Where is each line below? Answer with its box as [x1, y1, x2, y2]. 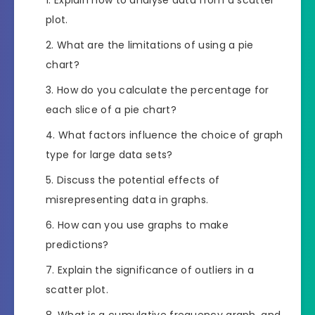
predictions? [46, 237, 109, 252]
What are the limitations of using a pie [56, 37, 254, 52]
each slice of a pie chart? [46, 102, 176, 117]
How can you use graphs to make [57, 217, 229, 232]
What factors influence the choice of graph [58, 127, 283, 142]
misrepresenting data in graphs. [46, 192, 209, 207]
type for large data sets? [46, 147, 173, 162]
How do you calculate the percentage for [56, 82, 269, 97]
